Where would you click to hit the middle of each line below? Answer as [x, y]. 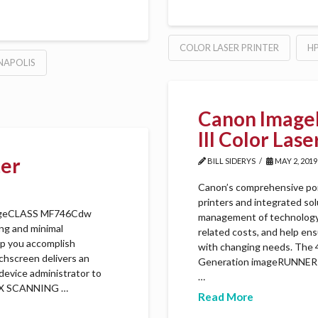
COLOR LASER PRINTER [229, 47]
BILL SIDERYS [231, 161]
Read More [226, 296]
